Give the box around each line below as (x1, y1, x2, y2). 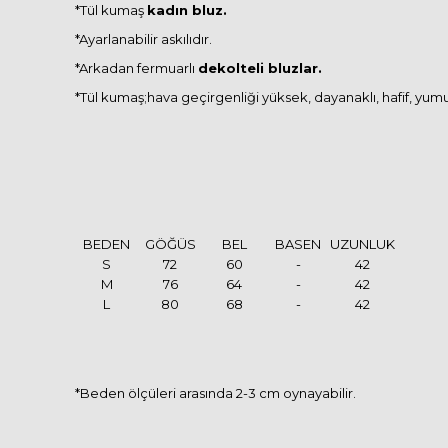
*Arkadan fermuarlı (75, 59, 198, 76)
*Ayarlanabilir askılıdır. (75, 30, 212, 47)
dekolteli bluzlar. (198, 59, 322, 76)
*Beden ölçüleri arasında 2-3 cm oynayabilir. (75, 384, 356, 401)
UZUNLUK (330, 235, 395, 252)
